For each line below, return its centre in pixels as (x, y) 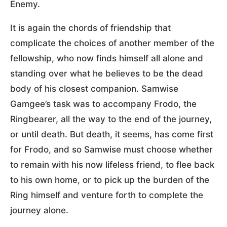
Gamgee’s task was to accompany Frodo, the (103, 104)
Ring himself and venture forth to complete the (107, 195)
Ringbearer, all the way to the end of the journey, (111, 119)
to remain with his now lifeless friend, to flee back (112, 164)
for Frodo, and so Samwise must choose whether (111, 149)
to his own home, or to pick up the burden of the (110, 180)
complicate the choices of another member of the (112, 43)
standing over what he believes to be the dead (107, 73)
